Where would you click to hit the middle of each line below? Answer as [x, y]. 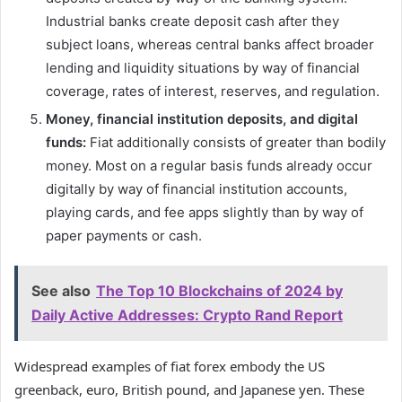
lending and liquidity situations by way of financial [203, 67]
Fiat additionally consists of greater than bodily [236, 142]
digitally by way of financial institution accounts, [197, 188]
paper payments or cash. [124, 235]
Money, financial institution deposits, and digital [202, 118]
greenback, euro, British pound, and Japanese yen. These [189, 389]
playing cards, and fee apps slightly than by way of [205, 212]
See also [61, 290]
